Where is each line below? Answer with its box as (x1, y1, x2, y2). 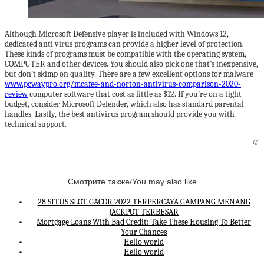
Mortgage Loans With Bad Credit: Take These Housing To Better (37, 217, 251, 227)
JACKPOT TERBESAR (109, 207, 179, 217)
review (5, 89, 28, 99)
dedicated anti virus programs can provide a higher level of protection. (5, 39, 244, 49)
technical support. (5, 119, 67, 129)
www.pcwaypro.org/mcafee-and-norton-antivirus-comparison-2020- (5, 79, 241, 89)
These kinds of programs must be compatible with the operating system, (5, 49, 246, 59)
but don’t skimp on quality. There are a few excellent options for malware (5, 69, 253, 79)
